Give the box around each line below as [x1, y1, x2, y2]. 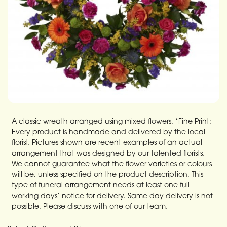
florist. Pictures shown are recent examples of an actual [12, 138, 202, 146]
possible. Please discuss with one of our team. [12, 202, 168, 210]
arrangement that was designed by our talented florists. [12, 148, 205, 157]
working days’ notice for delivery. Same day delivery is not [12, 191, 213, 200]
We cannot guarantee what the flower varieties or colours [12, 159, 212, 168]
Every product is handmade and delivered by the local [12, 127, 205, 136]
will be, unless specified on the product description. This [12, 170, 203, 178]
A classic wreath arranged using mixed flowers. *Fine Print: [12, 117, 211, 125]
